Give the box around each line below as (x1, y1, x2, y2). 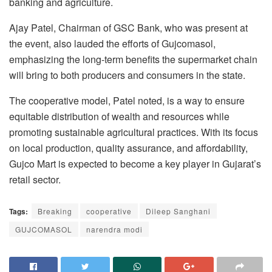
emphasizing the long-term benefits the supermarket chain (9, 52, 257, 66)
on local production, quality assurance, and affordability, (9, 140, 248, 155)
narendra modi (86, 224, 143, 235)
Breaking (38, 206, 72, 217)
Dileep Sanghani (146, 206, 211, 217)
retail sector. (9, 172, 61, 186)
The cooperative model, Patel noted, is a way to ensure (9, 93, 245, 107)
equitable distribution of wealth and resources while (9, 109, 229, 123)
